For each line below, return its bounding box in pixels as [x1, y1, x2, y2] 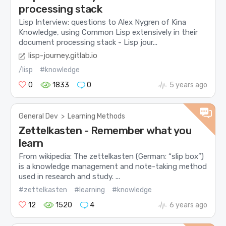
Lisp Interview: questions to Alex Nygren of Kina [19, 17, 187, 27]
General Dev [19, 112, 59, 121]
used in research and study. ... [19, 172, 121, 181]
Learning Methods [68, 112, 126, 121]
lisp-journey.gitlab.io [28, 51, 98, 61]
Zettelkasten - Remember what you [19, 124, 192, 137]
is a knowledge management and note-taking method [19, 161, 207, 171]
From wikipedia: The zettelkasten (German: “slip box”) [19, 151, 204, 161]
